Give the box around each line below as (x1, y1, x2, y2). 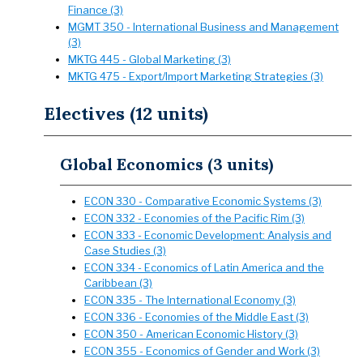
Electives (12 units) (44, 102, 208, 125)
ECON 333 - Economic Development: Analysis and (84, 228, 331, 241)
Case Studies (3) (84, 244, 166, 257)
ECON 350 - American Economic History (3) (84, 327, 298, 340)
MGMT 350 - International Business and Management (68, 20, 339, 33)
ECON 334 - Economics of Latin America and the (84, 261, 324, 274)
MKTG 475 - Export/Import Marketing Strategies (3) (68, 70, 323, 83)
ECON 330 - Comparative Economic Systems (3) (84, 194, 322, 207)
